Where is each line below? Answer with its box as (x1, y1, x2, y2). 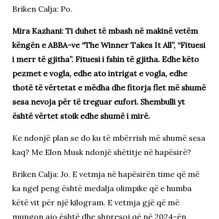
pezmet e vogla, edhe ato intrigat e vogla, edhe (12, 68, 187, 78)
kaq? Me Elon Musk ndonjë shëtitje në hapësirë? (12, 147, 191, 157)
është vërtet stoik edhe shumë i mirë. (12, 110, 150, 121)
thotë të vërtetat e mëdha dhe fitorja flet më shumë (12, 82, 206, 92)
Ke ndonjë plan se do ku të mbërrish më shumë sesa (12, 132, 205, 143)
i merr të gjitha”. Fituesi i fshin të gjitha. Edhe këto (12, 54, 199, 64)
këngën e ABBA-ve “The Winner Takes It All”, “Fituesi (12, 40, 205, 50)
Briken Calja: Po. (12, 3, 72, 14)
